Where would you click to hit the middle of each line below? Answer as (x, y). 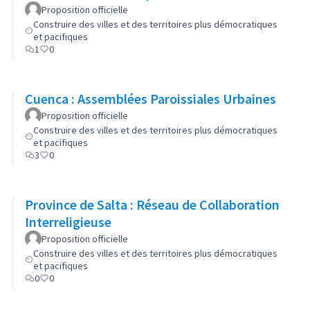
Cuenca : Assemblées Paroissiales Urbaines (151, 99)
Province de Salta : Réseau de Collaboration (152, 204)
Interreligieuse (68, 222)
